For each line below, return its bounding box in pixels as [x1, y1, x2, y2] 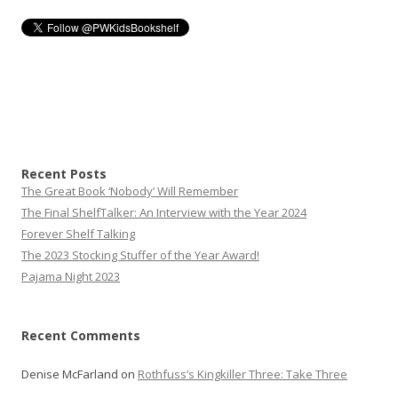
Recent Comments [21, 327, 140, 345]
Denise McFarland [21, 366, 118, 383]
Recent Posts [21, 165, 107, 183]
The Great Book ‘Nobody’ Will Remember [21, 183, 238, 200]
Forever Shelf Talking [21, 226, 135, 243]
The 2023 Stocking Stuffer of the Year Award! [21, 247, 259, 264]
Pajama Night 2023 [21, 268, 120, 285]
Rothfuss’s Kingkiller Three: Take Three [138, 366, 347, 383]
